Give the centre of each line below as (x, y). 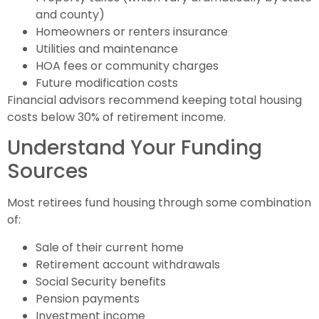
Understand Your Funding (135, 148)
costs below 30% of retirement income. (116, 117)
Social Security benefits (101, 281)
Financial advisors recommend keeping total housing (155, 100)
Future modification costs (107, 83)
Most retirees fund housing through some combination (159, 203)
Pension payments (88, 298)
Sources (48, 172)
